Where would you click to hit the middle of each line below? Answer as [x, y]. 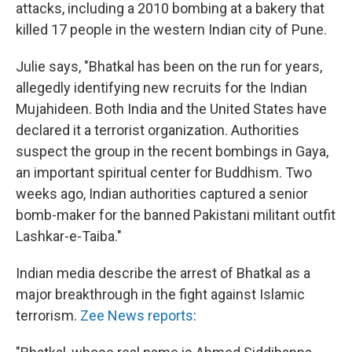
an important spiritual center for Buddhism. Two [164, 172]
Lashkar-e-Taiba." [69, 236]
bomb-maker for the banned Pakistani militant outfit [176, 215]
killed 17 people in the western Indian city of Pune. [171, 29]
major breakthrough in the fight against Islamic [160, 294]
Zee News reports [137, 315]
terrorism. [48, 315]
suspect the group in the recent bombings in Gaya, [172, 151]
